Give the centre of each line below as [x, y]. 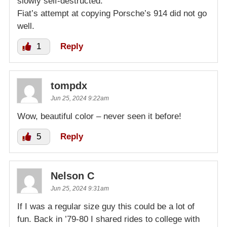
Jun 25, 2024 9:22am [80, 98]
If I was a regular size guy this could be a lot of [106, 206]
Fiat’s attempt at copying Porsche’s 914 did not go [112, 13]
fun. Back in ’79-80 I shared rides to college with [108, 219]
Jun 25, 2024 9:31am [80, 188]
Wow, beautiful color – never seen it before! [99, 116]
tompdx [69, 85]
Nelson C [72, 176]
